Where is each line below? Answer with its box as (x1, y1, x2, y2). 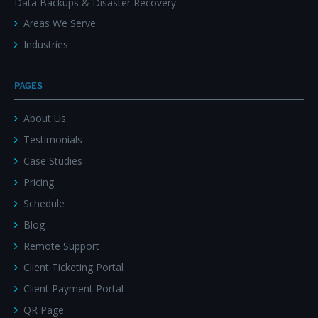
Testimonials (23, 132, 82, 146)
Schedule (23, 196, 65, 210)
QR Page (23, 302, 64, 317)
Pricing (23, 175, 54, 189)
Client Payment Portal (23, 281, 124, 295)
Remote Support (23, 238, 99, 253)
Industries (23, 37, 68, 51)
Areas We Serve (23, 16, 96, 30)
